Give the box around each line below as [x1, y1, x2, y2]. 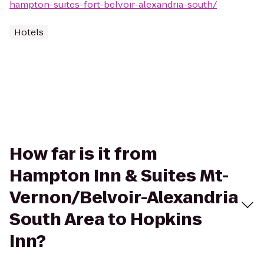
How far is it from [9, 143, 157, 166]
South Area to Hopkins [9, 208, 202, 231]
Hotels [14, 26, 44, 38]
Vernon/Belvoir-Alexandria [9, 186, 238, 209]
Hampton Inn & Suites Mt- [9, 164, 229, 187]
